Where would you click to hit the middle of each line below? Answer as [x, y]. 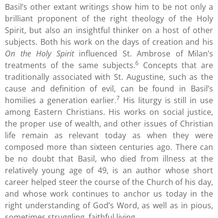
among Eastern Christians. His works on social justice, [109, 112]
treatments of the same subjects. [70, 65]
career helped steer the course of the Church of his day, [109, 182]
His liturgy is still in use [167, 100]
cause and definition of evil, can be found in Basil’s [109, 89]
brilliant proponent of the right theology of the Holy [109, 19]
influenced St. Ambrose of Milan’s [143, 54]
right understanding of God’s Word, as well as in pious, [109, 206]
